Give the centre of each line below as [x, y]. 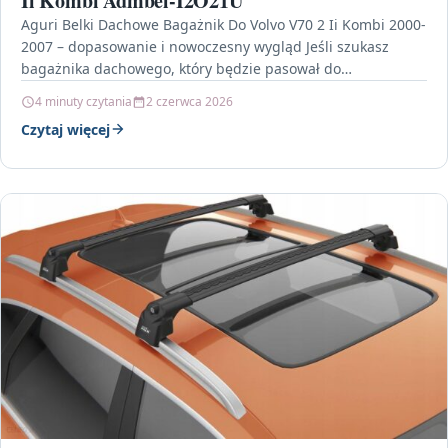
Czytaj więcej [65, 129]
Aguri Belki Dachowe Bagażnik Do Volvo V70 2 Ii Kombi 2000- [223, 24]
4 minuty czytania [83, 101]
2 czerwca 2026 [189, 101]
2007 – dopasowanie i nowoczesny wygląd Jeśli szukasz [205, 46]
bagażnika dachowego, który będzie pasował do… [186, 68]
